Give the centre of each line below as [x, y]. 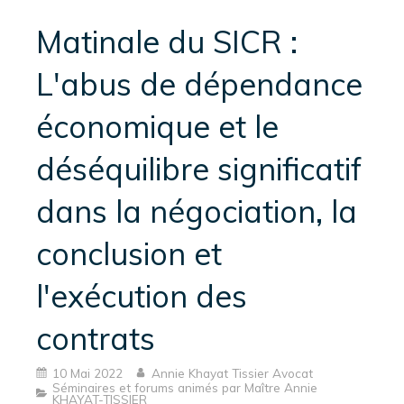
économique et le [157, 127]
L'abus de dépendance [199, 84]
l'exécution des [142, 296]
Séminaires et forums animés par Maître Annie [185, 387]
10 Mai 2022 [87, 372]
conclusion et [129, 254]
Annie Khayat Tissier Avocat [232, 372]
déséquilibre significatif [199, 169]
